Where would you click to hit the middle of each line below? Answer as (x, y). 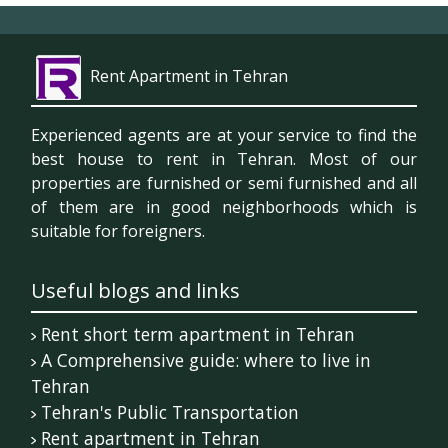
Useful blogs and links (135, 291)
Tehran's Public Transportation (169, 412)
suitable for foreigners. (118, 231)
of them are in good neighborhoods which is (224, 207)
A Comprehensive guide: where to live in (205, 360)
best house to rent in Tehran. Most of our (224, 159)
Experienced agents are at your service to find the (224, 135)
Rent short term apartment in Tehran (197, 334)
